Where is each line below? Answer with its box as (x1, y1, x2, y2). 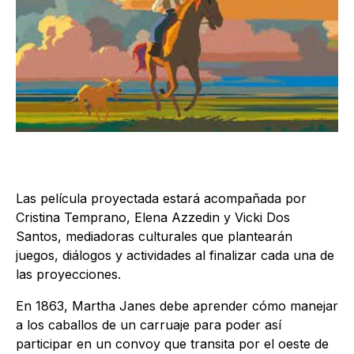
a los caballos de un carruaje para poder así (16, 317, 281, 333)
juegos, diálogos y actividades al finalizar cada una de (16, 247, 334, 263)
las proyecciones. (16, 266, 121, 282)
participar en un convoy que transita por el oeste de (16, 336, 329, 352)
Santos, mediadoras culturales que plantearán (16, 228, 292, 244)
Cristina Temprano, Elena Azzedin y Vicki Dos (16, 209, 290, 225)
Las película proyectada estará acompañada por (16, 190, 307, 206)
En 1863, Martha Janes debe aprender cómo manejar (16, 298, 338, 314)
